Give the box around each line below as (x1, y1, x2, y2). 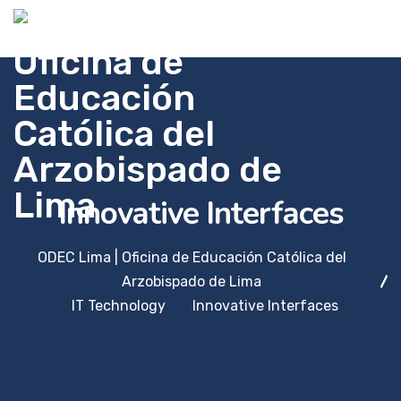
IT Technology (72, 297, 166, 314)
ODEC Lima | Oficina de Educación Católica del (37, 249, 346, 266)
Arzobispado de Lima (122, 273, 261, 290)
